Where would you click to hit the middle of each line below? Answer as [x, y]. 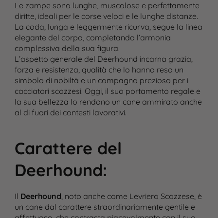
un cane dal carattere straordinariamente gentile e [105, 207]
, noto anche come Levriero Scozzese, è [131, 196]
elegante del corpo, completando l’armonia [92, 38]
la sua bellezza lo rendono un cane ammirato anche [108, 102]
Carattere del [68, 148]
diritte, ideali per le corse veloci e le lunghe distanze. [106, 16]
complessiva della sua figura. [67, 48]
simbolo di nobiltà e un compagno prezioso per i [101, 81]
